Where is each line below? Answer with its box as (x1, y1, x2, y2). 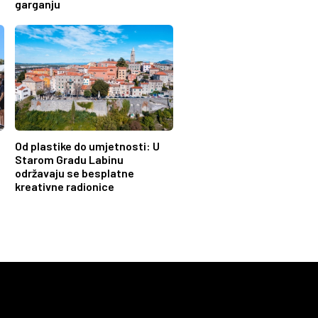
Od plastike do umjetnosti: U (15, 138, 160, 153)
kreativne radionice (15, 179, 115, 193)
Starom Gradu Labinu (15, 152, 124, 166)
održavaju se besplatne (15, 165, 135, 180)
